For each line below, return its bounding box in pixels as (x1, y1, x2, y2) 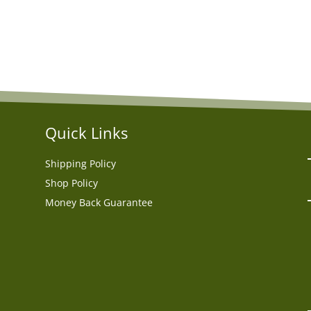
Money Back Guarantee (44, 195, 153, 209)
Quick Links (44, 121, 128, 143)
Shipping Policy (44, 156, 116, 170)
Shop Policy (44, 176, 98, 190)
